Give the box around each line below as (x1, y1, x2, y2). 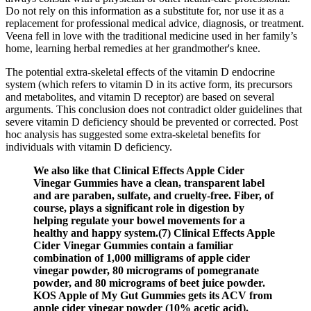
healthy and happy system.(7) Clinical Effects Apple (33, 227, 275, 239)
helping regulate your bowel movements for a (33, 215, 245, 227)
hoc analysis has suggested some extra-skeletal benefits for (6, 128, 260, 141)
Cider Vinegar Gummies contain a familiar (33, 239, 233, 252)
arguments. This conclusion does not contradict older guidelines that (6, 103, 302, 116)
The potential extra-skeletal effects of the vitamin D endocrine (6, 66, 275, 78)
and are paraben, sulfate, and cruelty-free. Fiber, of (33, 190, 274, 202)
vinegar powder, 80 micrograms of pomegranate (33, 264, 259, 277)
